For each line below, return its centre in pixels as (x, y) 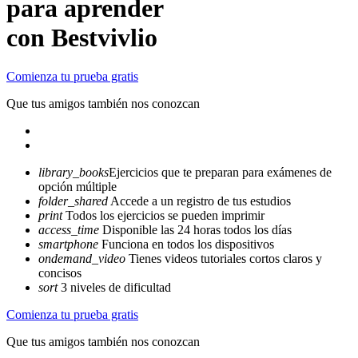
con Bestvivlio (82, 37)
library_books (74, 173)
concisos (60, 273)
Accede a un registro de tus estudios (199, 201)
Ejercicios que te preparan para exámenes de (220, 173)
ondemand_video (82, 259)
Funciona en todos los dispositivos (186, 245)
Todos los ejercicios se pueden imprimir (163, 216)
